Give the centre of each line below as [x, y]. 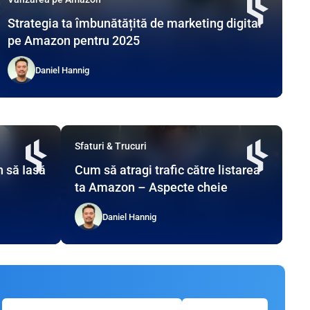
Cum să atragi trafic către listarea [167, 170]
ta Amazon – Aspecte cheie [151, 188]
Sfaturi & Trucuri [111, 146]
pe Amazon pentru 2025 [74, 41]
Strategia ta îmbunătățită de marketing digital [135, 24]
